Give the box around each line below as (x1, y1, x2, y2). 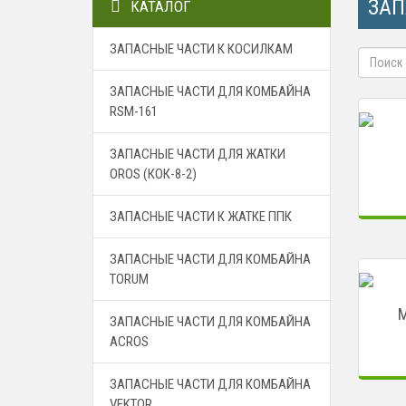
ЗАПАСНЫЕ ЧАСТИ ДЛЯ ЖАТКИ (110, 146, 285, 162)
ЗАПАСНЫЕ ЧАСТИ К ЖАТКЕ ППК (110, 208, 292, 225)
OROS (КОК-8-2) (110, 166, 197, 182)
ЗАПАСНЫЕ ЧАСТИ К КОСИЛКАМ (110, 41, 293, 57)
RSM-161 (110, 103, 158, 120)
